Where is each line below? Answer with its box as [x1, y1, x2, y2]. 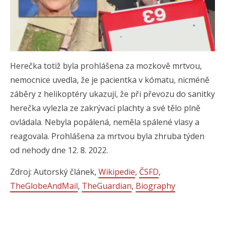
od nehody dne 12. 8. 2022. [10, 145, 108, 156]
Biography [136, 180, 175, 192]
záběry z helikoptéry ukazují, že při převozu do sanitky [10, 88, 215, 100]
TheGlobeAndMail [10, 180, 78, 192]
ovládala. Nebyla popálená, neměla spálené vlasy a [10, 117, 199, 128]
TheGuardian [82, 180, 132, 192]
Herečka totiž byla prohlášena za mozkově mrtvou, [10, 60, 202, 72]
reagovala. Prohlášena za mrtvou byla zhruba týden [10, 131, 204, 142]
